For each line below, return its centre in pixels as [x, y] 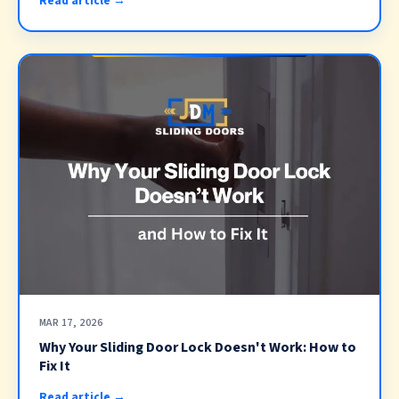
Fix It [54, 366]
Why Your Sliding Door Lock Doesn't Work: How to [197, 348]
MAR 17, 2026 [71, 323]
